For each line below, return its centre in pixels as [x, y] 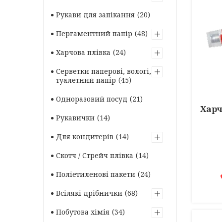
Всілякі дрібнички [89, 193]
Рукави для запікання [95, 15]
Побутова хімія [83, 212]
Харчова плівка [83, 52]
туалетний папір [86, 80]
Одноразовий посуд [92, 99]
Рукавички [75, 118]
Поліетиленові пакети [96, 174]
